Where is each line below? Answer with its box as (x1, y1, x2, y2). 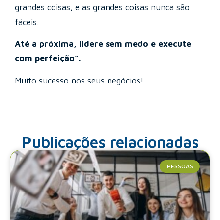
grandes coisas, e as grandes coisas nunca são (15, 2, 190, 12)
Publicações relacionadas (21, 132, 199, 151)
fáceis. (15, 17, 39, 27)
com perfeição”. (15, 54, 81, 64)
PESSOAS (166, 163, 193, 170)
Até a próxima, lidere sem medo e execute (15, 39, 191, 49)
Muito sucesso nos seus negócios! (15, 75, 144, 85)
